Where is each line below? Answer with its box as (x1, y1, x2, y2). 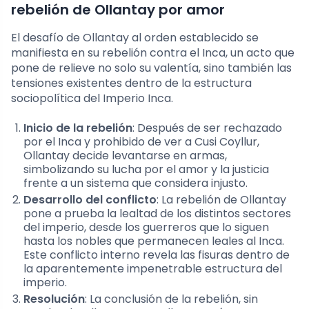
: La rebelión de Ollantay (157, 191, 286, 208)
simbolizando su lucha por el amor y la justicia (23, 161, 269, 177)
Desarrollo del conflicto (23, 191, 157, 208)
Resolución (23, 290, 85, 307)
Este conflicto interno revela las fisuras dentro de (23, 246, 290, 263)
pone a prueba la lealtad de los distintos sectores (23, 205, 291, 221)
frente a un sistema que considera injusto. (23, 175, 248, 191)
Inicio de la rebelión (23, 119, 132, 136)
